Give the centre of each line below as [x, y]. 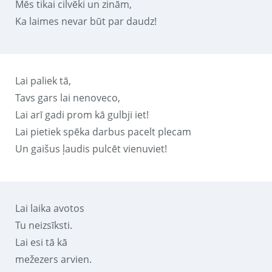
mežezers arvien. [53, 259]
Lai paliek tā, [43, 80]
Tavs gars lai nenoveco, [68, 97]
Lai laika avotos [50, 208]
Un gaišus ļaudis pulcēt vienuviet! [91, 148]
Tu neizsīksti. [44, 225]
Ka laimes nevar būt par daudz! [86, 21]
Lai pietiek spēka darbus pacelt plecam [103, 131]
